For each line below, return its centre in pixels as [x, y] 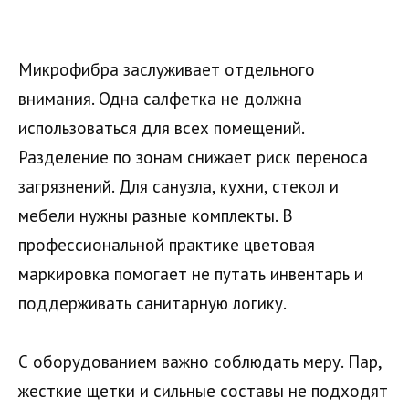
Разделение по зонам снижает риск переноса [193, 157]
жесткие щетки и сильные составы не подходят [203, 391]
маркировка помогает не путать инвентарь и [191, 273]
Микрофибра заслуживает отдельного [167, 69]
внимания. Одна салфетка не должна [160, 98]
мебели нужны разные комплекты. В [156, 215]
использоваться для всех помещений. [161, 127]
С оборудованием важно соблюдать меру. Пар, [200, 362]
